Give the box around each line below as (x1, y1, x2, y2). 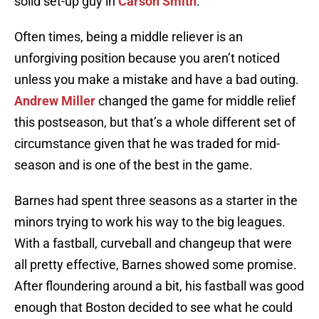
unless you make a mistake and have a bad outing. (14, 72, 299, 88)
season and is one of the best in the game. (14, 157, 253, 173)
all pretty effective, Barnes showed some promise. (14, 257, 297, 273)
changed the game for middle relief (95, 93, 296, 109)
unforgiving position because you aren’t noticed (14, 51, 280, 66)
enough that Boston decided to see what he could (14, 300, 293, 315)
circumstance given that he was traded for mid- (14, 136, 280, 152)
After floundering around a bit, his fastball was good (14, 278, 304, 294)
